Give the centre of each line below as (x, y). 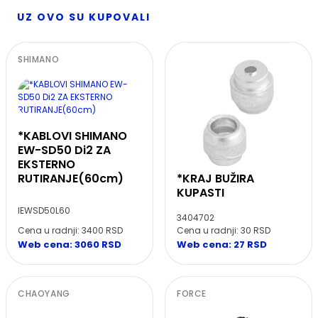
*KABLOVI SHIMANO (72, 136)
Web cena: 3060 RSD (70, 245)
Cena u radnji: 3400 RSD (70, 231)
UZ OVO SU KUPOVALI (84, 17)
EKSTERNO (46, 165)
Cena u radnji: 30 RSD (224, 231)
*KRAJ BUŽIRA (215, 179)
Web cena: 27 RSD (222, 245)
